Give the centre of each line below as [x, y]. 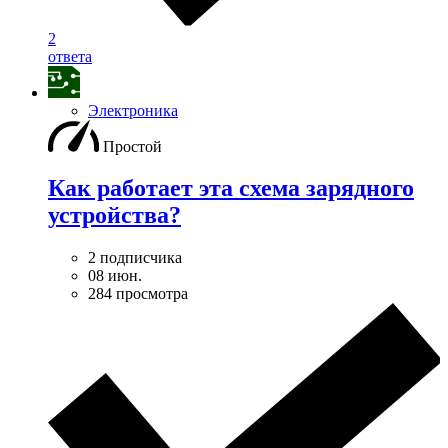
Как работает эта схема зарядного [231, 188]
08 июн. [115, 276]
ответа [70, 56]
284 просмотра [138, 294]
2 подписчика [135, 258]
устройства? [114, 215]
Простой [132, 146]
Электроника [133, 110]
